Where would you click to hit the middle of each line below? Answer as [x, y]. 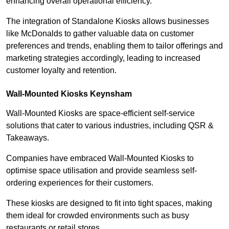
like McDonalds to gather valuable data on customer [100, 34]
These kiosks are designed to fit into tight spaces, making [109, 203]
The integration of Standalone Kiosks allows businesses [108, 21]
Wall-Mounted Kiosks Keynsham [69, 94]
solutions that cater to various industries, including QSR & [110, 126]
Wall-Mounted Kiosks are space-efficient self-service [100, 113]
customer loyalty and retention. [61, 71]
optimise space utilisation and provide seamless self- [101, 171]
